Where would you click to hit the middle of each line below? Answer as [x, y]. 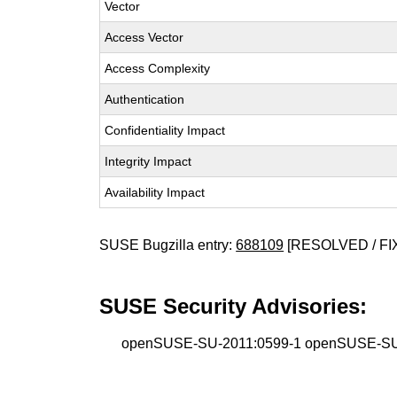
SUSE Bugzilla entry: [168, 245]
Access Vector [144, 37]
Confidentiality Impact [165, 130]
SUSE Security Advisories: [234, 306]
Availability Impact [155, 192]
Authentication [145, 99]
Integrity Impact [148, 161]
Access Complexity [158, 68]
